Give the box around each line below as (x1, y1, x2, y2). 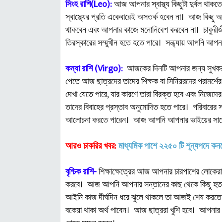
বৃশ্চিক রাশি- (65, 165, 97, 179)
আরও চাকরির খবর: (65, 139, 116, 154)
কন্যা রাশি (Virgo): (65, 61, 123, 76)
